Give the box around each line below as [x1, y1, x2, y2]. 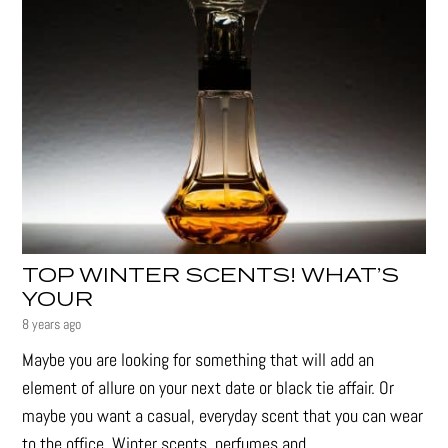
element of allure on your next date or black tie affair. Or [22, 376, 395, 400]
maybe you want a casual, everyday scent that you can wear [22, 404, 424, 428]
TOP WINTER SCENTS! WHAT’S [22, 260, 400, 293]
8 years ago [22, 315, 82, 334]
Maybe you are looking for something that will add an [22, 348, 375, 372]
